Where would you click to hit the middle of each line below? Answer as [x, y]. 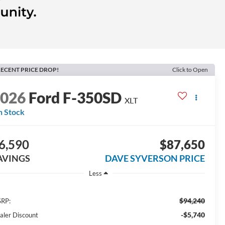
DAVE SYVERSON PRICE [155, 158]
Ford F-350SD [75, 97]
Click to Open [190, 69]
